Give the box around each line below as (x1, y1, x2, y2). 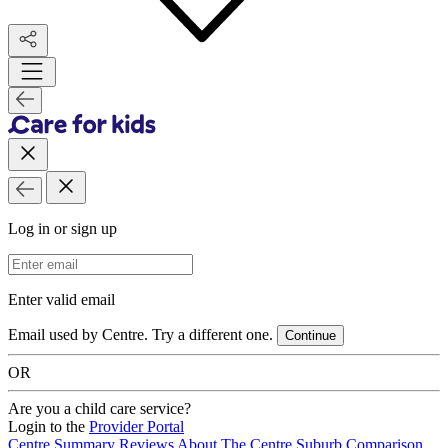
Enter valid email (8, 291, 115, 309)
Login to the (8, 418, 89, 436)
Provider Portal (89, 418, 184, 436)
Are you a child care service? (8, 400, 191, 418)
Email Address (7, 253, 99, 271)
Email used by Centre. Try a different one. (8, 326, 273, 344)
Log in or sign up (8, 220, 117, 238)
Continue (285, 328, 336, 344)
